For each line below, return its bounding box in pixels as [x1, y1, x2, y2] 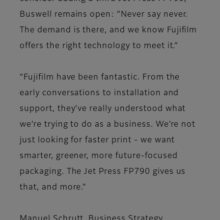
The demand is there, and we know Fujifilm [20, 27, 197, 35]
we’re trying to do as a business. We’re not [20, 121, 196, 129]
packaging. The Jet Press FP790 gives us [20, 168, 186, 176]
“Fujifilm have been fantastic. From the [20, 74, 180, 82]
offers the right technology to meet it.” [20, 42, 179, 51]
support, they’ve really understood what [20, 105, 186, 113]
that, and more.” [20, 184, 87, 192]
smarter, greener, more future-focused [20, 152, 178, 161]
